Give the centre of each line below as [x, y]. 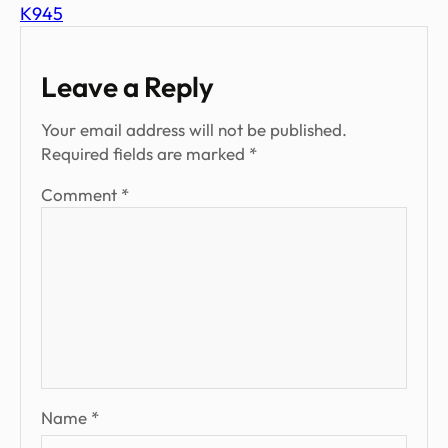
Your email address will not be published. [194, 130]
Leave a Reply [127, 87]
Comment [81, 195]
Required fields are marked [145, 154]
